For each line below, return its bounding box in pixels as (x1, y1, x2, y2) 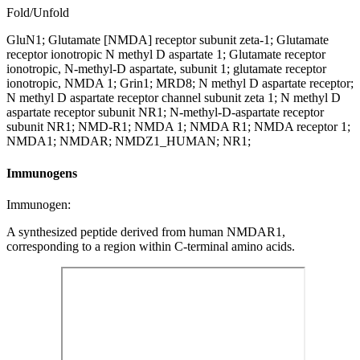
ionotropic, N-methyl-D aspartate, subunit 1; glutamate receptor (6, 62, 326, 76)
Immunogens (6, 166, 77, 180)
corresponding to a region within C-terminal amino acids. (6, 239, 295, 253)
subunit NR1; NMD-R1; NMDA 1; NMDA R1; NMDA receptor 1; (6, 120, 350, 134)
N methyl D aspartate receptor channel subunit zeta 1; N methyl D (6, 91, 341, 105)
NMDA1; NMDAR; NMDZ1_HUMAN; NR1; (6, 134, 251, 149)
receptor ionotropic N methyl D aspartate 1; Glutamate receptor (6, 47, 325, 62)
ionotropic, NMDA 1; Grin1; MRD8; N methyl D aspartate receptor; (6, 76, 354, 91)
